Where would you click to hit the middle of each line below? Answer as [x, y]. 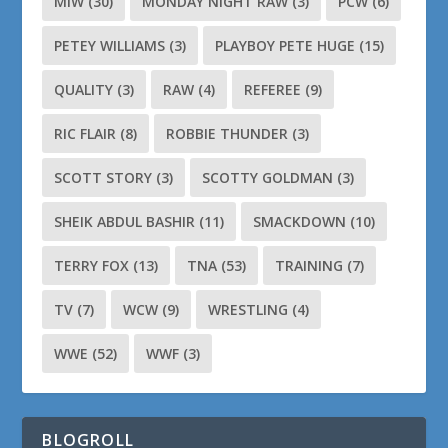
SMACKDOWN [300, 221]
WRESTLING [248, 309]
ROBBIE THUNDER [227, 133]
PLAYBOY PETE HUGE [285, 45]
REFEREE [273, 89]
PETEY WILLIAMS [110, 45]
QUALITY [84, 89]
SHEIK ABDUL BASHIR [125, 221]
